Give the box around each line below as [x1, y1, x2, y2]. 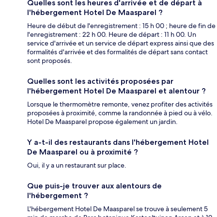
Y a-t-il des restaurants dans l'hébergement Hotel [27, 137, 209, 147]
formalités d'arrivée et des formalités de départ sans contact [27, 47, 208, 56]
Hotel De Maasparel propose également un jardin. [27, 117, 178, 126]
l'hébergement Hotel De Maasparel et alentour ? [27, 86, 206, 95]
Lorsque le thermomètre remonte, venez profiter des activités [27, 99, 213, 108]
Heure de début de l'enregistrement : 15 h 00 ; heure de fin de [27, 21, 216, 30]
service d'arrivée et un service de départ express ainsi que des [27, 38, 214, 47]
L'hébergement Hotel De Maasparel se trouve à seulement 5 [27, 204, 208, 213]
